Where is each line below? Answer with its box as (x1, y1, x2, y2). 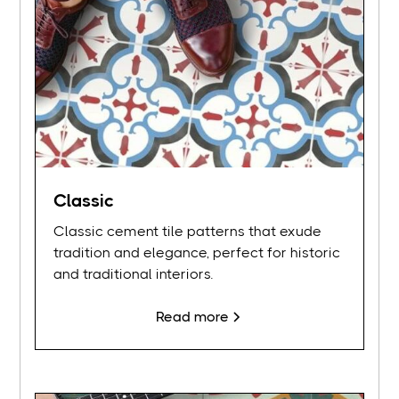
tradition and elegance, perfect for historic (53, 244, 341, 262)
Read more (156, 308, 229, 326)
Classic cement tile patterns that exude (53, 223, 322, 240)
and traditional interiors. (53, 265, 214, 283)
